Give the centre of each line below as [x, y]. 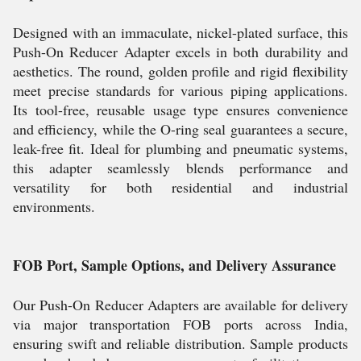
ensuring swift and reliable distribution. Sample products [180, 343]
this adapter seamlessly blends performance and [180, 168]
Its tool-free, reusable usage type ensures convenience [180, 110]
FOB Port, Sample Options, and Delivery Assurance [174, 265]
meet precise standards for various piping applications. [180, 90]
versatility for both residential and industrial [180, 187]
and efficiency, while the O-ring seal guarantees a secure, [180, 129]
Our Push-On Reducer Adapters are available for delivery [180, 305]
